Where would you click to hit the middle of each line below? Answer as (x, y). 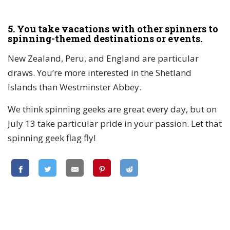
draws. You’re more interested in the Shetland (100, 73)
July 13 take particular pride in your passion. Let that (115, 124)
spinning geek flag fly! (52, 138)
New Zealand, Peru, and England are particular (103, 59)
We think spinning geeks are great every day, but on (112, 109)
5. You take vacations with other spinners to (113, 29)
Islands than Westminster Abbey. (74, 87)
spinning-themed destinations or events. (105, 39)
